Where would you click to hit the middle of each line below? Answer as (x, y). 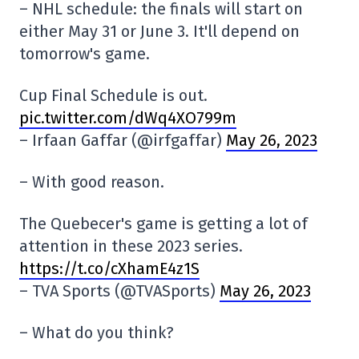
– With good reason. (92, 182)
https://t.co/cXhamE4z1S (109, 269)
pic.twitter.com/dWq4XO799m (128, 118)
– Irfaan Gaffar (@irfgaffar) (123, 141)
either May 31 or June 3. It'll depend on (159, 32)
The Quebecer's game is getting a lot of (163, 224)
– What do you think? (97, 333)
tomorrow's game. (85, 54)
